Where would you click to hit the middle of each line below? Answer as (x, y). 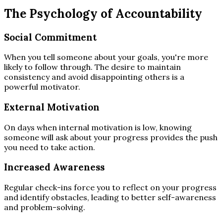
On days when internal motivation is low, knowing (98, 127)
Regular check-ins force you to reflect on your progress (110, 188)
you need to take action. (50, 147)
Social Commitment (50, 37)
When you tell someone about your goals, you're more (106, 57)
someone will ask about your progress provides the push (111, 137)
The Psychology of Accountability (103, 13)
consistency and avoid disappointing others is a (94, 77)
